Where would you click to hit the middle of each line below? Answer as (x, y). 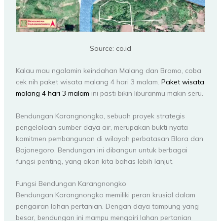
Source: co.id (110, 49)
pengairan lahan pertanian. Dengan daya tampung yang (107, 206)
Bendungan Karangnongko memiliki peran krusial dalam (105, 195)
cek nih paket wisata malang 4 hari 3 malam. (88, 82)
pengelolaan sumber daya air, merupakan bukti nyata (102, 127)
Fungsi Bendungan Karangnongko (71, 184)
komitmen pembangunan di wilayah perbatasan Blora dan (109, 138)
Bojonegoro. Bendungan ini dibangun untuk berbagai (101, 150)
